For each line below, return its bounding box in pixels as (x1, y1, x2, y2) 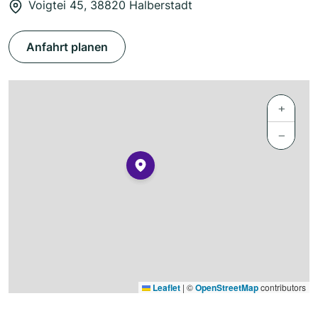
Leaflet (150, 281, 180, 295)
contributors (258, 281, 306, 294)
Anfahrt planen (26, 40, 108, 55)
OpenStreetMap (195, 281, 258, 295)
